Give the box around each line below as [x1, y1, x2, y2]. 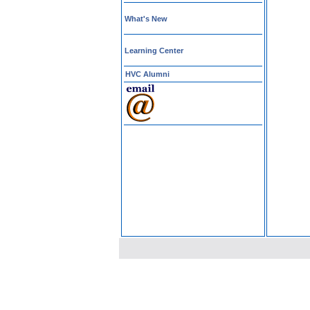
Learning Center [124, 46, 183, 55]
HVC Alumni [125, 70, 170, 78]
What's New [124, 15, 167, 23]
